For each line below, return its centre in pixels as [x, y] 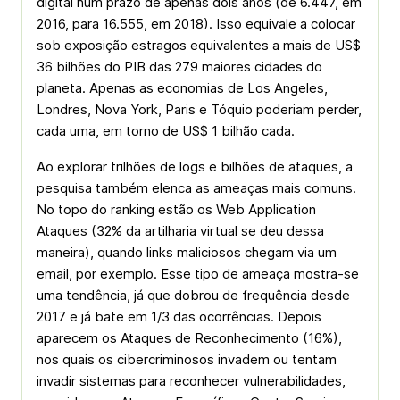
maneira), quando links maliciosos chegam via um [187, 252]
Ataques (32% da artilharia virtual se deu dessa [180, 231]
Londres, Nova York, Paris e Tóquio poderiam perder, [199, 109]
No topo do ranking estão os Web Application [176, 209]
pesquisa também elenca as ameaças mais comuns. [196, 188]
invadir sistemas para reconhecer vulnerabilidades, [191, 381]
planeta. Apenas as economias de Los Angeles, [182, 88]
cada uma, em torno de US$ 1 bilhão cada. [166, 131]
